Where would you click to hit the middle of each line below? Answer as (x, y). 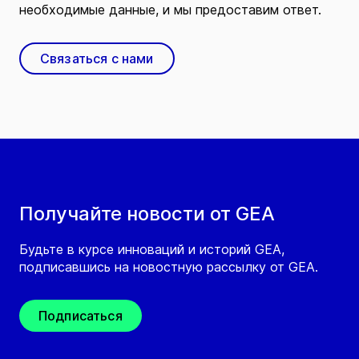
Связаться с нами (97, 59)
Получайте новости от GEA (147, 214)
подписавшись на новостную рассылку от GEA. (169, 267)
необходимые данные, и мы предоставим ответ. (170, 10)
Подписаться (81, 316)
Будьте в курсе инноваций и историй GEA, (152, 250)
